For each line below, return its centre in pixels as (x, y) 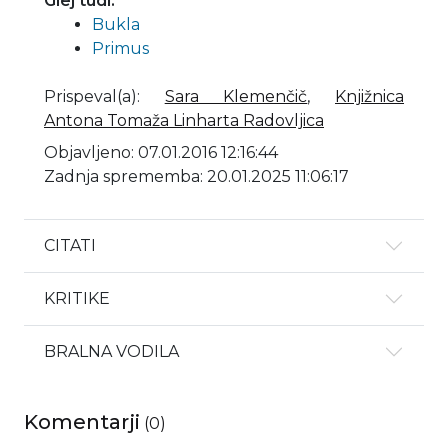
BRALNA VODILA (111, 351)
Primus (120, 48)
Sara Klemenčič (236, 96)
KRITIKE (77, 298)
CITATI (70, 245)
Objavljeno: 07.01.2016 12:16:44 (161, 152)
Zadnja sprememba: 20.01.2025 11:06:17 (196, 176)
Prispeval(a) (90, 96)
